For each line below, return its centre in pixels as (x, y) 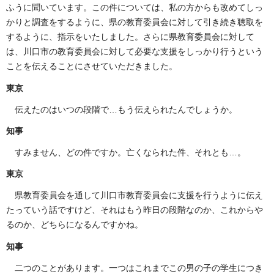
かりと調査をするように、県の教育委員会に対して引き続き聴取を (135, 22)
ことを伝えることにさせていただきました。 (92, 66)
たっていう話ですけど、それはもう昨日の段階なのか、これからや (135, 210)
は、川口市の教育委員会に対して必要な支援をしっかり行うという (135, 52)
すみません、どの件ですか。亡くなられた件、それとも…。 (130, 153)
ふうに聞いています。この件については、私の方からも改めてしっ (135, 8)
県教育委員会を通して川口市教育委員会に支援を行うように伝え (139, 195)
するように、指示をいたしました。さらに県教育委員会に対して (130, 37)
